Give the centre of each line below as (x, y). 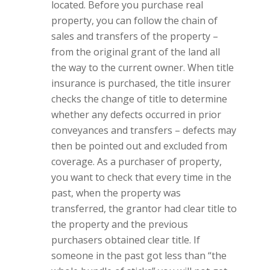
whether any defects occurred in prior (136, 115)
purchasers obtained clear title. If (126, 240)
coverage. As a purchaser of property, (137, 162)
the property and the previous (120, 224)
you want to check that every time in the (141, 177)
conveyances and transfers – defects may (144, 130)
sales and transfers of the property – (135, 36)
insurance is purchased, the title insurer (141, 83)
